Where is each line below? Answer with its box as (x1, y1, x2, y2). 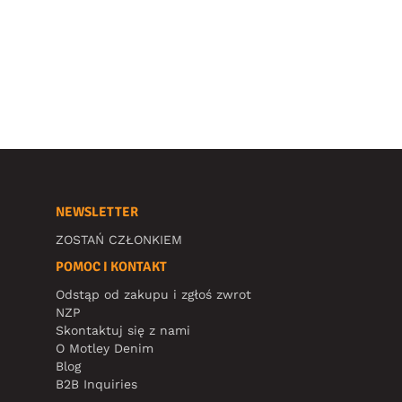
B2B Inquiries (56, 376, 137, 391)
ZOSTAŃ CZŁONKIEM (56, 232, 182, 247)
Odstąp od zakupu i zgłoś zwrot (56, 286, 251, 301)
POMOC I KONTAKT (56, 258, 167, 275)
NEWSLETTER (56, 203, 138, 220)
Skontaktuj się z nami (56, 322, 190, 337)
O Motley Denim (56, 340, 153, 355)
